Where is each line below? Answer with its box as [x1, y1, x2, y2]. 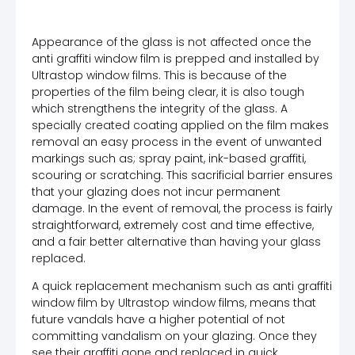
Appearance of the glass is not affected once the [32, 33, 311, 50]
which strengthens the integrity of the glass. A [32, 100, 288, 116]
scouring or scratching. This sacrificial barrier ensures [32, 166, 333, 183]
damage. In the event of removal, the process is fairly [32, 200, 333, 216]
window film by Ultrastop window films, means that [32, 295, 316, 311]
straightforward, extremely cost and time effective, [32, 216, 314, 233]
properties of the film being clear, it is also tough [32, 83, 304, 100]
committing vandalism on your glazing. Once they [32, 328, 317, 345]
